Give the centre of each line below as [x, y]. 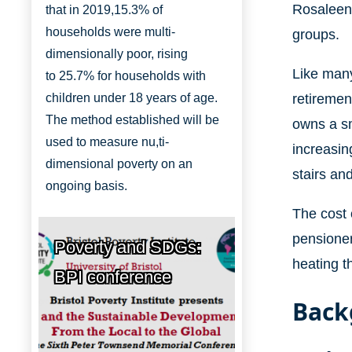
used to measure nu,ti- [107, 142]
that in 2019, [80, 10]
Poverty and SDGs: [128, 247]
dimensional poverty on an [119, 164]
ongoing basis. [86, 186]
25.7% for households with [132, 76]
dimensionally [86, 54]
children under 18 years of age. [132, 98]
